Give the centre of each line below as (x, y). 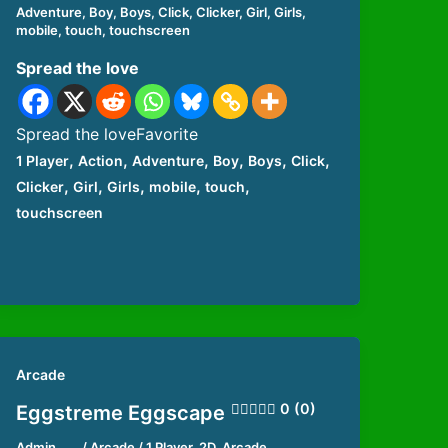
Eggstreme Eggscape (120, 413)
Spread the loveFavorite (106, 133)
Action (100, 160)
